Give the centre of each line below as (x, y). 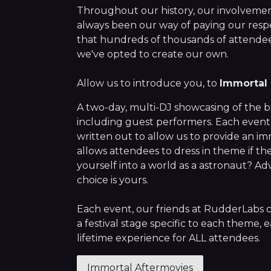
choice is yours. (113, 180)
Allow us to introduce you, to (148, 83)
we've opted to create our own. (153, 54)
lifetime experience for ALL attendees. (168, 238)
